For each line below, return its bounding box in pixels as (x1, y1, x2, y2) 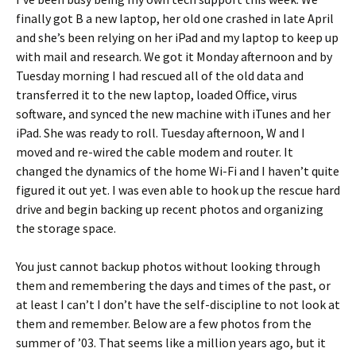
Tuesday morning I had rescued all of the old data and (16, 68, 304, 83)
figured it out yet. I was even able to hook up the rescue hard (16, 182, 340, 198)
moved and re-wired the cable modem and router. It (16, 144, 293, 160)
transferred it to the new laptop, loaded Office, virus (16, 87, 297, 103)
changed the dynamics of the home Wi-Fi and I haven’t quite (16, 163, 339, 179)
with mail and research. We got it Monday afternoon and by (16, 48, 332, 64)
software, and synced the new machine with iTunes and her (16, 106, 331, 122)
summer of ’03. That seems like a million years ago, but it (16, 335, 326, 350)
